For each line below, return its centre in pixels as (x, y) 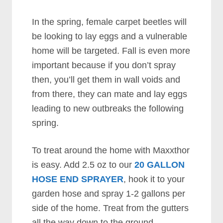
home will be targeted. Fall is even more (111, 51)
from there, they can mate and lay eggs (110, 94)
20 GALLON (160, 165)
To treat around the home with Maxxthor (111, 150)
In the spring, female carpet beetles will (110, 22)
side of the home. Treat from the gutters (111, 208)
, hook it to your (154, 179)
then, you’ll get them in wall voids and (106, 80)
